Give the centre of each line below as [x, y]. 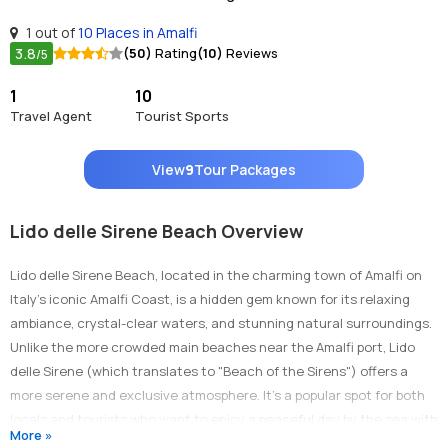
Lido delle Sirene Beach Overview [156, 230]
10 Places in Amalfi [137, 32]
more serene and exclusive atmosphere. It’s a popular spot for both [217, 394]
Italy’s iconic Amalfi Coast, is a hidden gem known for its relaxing [210, 298]
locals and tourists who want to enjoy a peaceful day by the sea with [224, 418]
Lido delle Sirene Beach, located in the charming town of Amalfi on [216, 274]
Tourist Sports [182, 115]
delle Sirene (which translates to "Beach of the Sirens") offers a [209, 370]
